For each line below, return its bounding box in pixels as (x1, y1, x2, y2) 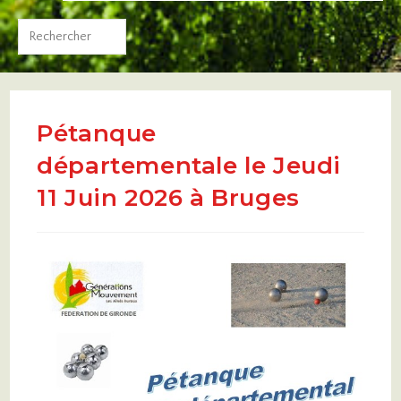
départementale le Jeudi (37, 151, 342, 180)
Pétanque (37, 119, 158, 148)
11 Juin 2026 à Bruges (37, 183, 300, 212)
